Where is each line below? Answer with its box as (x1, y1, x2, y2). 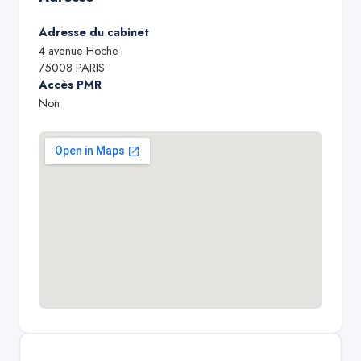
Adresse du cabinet (39, 24, 149, 40)
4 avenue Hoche (39, 43, 118, 59)
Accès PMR (39, 77, 102, 93)
